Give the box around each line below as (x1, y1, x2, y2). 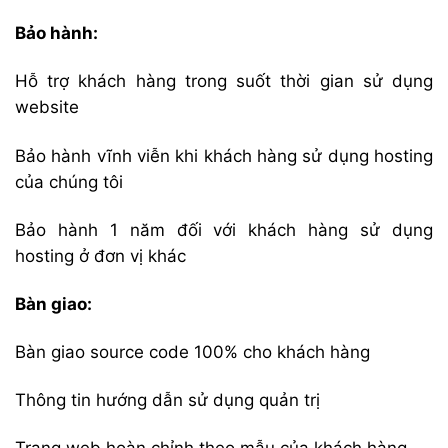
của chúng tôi (15, 171, 123, 192)
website (15, 97, 79, 118)
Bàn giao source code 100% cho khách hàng (15, 341, 370, 362)
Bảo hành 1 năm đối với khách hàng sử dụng (15, 219, 433, 240)
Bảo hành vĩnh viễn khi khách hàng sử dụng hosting (15, 145, 433, 166)
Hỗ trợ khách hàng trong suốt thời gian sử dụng (15, 71, 433, 92)
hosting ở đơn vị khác (15, 245, 186, 266)
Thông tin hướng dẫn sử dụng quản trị (15, 389, 320, 410)
